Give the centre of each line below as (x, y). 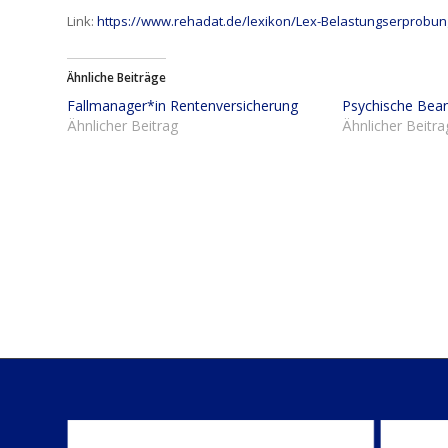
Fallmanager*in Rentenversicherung (182, 106)
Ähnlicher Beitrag (122, 126)
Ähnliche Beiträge (116, 78)
